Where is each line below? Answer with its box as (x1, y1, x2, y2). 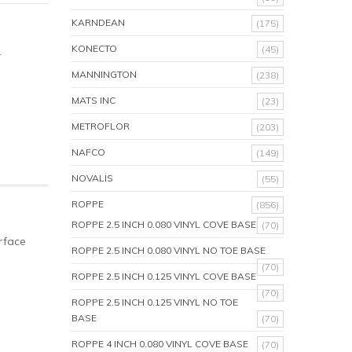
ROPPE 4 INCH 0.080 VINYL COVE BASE (71, 338, 248, 350)
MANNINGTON (71, 68, 137, 80)
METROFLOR (71, 120, 130, 132)
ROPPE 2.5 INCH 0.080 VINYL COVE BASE (71, 218, 256, 230)
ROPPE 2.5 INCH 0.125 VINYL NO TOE (71, 296, 238, 308)
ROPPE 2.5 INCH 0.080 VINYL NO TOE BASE (71, 244, 266, 256)
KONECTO (71, 42, 117, 54)
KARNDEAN (71, 16, 125, 28)
